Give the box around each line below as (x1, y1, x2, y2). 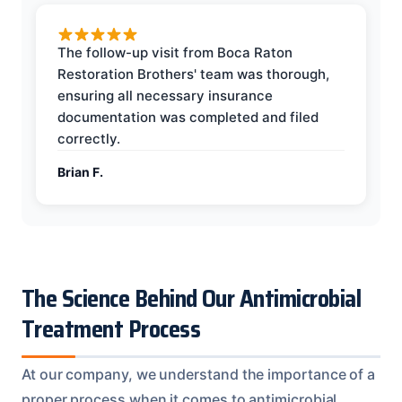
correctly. (57, 129, 120, 147)
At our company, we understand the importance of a (22, 364, 376, 383)
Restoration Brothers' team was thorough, (57, 65, 329, 83)
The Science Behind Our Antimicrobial (22, 279, 361, 318)
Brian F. (57, 163, 103, 179)
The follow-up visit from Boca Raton (57, 43, 293, 61)
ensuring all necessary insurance (57, 86, 273, 104)
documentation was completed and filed (57, 108, 319, 126)
